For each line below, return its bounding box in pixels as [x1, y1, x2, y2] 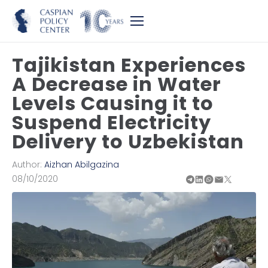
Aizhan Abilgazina [44, 159, 119, 170]
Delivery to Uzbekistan [12, 128, 244, 155]
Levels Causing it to [12, 90, 214, 117]
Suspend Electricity [12, 109, 211, 136]
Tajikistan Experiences [12, 51, 246, 78]
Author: [12, 159, 44, 170]
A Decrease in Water [12, 71, 221, 98]
